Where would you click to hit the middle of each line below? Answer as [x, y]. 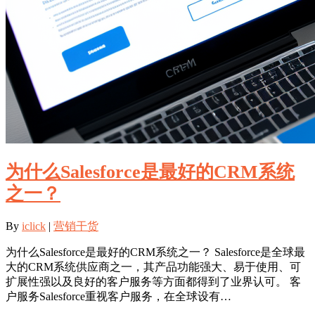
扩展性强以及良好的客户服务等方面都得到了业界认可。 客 [153, 282]
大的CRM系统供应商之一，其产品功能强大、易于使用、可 [153, 267]
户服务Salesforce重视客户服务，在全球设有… [118, 297]
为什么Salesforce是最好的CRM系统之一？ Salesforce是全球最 [155, 252]
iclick [34, 226]
